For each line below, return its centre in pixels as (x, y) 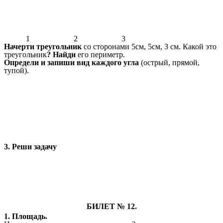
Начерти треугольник (43, 46)
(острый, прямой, (169, 62)
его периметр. (100, 54)
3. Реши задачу (30, 147)
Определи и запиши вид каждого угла (71, 62)
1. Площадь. (26, 217)
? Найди (61, 54)
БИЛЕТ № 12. (111, 207)
